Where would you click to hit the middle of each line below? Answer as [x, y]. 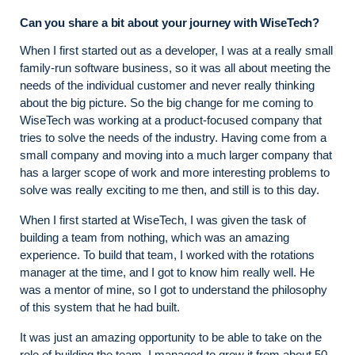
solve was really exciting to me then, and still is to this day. [170, 189]
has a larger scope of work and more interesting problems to [175, 172]
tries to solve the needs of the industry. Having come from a [173, 137]
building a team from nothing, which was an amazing [155, 237]
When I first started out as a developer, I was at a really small [176, 50]
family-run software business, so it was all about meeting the [175, 67]
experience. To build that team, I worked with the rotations [167, 254]
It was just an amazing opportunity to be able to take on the [171, 337]
